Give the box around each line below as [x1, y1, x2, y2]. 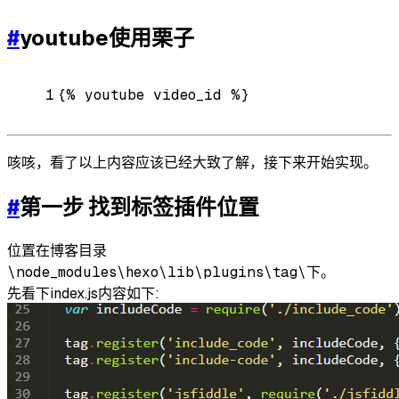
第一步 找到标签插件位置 [20, 195, 259, 220]
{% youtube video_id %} [58, 86, 249, 104]
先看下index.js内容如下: [7, 284, 159, 302]
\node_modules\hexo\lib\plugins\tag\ [7, 263, 306, 281]
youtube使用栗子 [20, 26, 194, 51]
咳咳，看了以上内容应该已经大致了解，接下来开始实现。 [7, 154, 378, 172]
